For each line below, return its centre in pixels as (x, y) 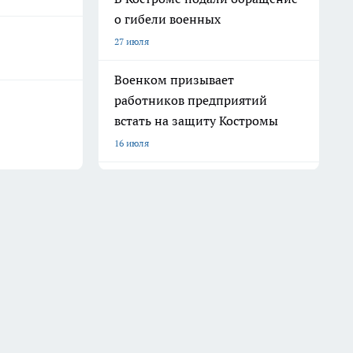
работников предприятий (191, 100)
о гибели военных (167, 19)
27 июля (132, 41)
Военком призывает (174, 80)
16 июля (132, 143)
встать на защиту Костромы (196, 121)
